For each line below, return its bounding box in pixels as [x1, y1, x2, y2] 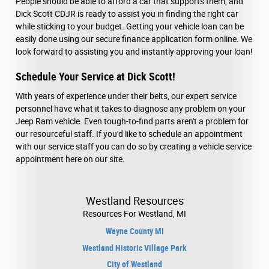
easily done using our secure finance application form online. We [16, 34, 252, 44]
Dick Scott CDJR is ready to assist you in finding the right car [16, 9, 238, 19]
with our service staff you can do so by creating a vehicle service [16, 141, 252, 151]
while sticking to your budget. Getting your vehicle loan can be [16, 22, 244, 32]
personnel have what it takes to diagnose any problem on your [16, 103, 246, 113]
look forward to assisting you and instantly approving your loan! [16, 47, 253, 57]
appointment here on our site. [16, 154, 125, 164]
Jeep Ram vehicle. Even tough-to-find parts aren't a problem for [16, 116, 249, 126]
